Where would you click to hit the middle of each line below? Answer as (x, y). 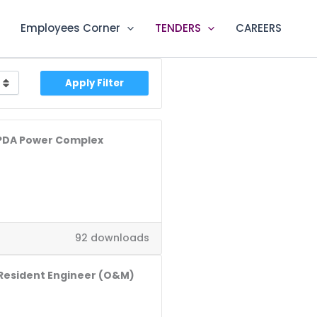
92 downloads (112, 238)
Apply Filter (95, 83)
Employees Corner (70, 28)
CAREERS (259, 28)
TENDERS (178, 28)
